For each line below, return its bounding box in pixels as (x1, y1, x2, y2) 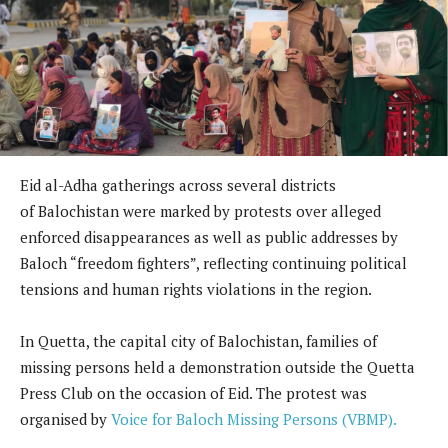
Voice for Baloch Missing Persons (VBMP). (111, 409, 397, 430)
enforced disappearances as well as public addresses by (20, 227, 398, 248)
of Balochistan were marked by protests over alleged (20, 201, 381, 222)
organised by (20, 409, 111, 430)
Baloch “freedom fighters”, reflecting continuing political (20, 253, 407, 274)
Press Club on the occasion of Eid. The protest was (20, 383, 367, 404)
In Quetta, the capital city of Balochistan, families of (20, 331, 377, 352)
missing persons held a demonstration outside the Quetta (20, 357, 415, 378)
